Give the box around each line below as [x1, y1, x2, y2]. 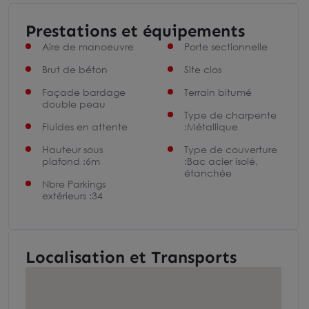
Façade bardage [42, 86, 126, 98]
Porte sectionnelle [183, 41, 268, 52]
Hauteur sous [42, 143, 103, 155]
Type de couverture [183, 143, 277, 155]
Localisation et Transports [26, 247, 237, 267]
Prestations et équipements [26, 21, 245, 41]
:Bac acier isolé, [183, 155, 258, 167]
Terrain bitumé [183, 86, 252, 98]
